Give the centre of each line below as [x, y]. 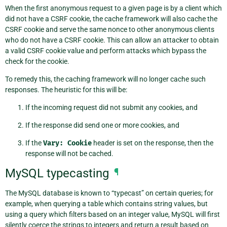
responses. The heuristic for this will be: [66, 90]
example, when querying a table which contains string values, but [106, 203]
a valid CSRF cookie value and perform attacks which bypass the [106, 51]
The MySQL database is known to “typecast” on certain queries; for [109, 193]
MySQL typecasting [57, 173]
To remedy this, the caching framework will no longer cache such [105, 79]
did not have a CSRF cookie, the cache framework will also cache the [111, 19]
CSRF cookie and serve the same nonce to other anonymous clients [110, 30]
